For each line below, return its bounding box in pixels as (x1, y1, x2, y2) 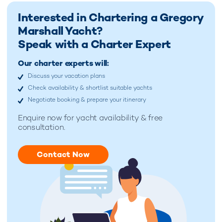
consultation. (18, 121, 65, 132)
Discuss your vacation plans (28, 71, 105, 80)
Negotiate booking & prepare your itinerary (28, 95, 146, 104)
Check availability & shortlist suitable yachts (28, 83, 152, 92)
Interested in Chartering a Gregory (18, 9, 203, 25)
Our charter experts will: (18, 57, 109, 68)
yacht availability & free (74, 112, 163, 123)
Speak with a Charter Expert (18, 36, 171, 52)
